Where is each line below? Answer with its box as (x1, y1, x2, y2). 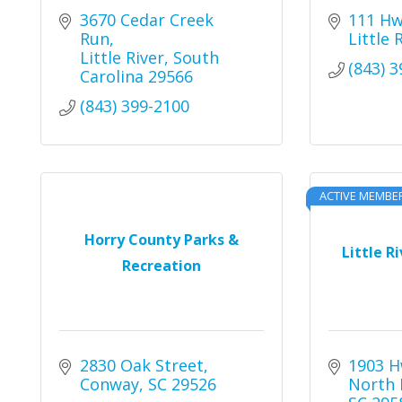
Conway (79, 373, 139, 395)
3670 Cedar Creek (79, 9, 214, 31)
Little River (79, 47, 164, 68)
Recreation (121, 255, 201, 275)
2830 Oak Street (79, 354, 204, 376)
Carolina (79, 66, 144, 87)
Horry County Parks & (83, 229, 239, 249)
